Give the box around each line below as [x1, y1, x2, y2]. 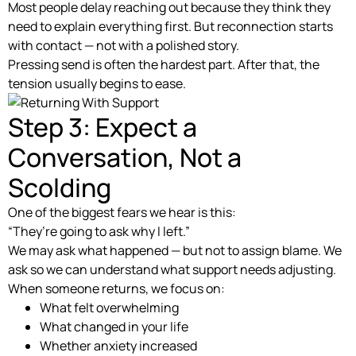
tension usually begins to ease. [8, 74, 186, 92]
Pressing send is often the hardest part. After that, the [8, 55, 319, 73]
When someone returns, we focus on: [8, 279, 225, 297]
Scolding [8, 169, 111, 205]
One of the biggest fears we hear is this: [8, 203, 236, 221]
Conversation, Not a [8, 139, 242, 175]
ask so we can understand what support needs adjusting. [8, 260, 336, 278]
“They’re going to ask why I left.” [8, 222, 190, 240]
